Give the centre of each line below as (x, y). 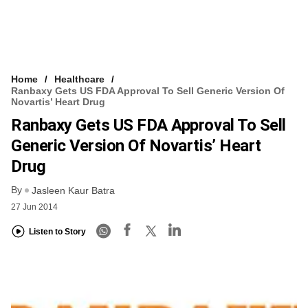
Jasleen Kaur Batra (73, 190)
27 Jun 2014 (34, 207)
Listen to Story (57, 232)
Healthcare (79, 79)
